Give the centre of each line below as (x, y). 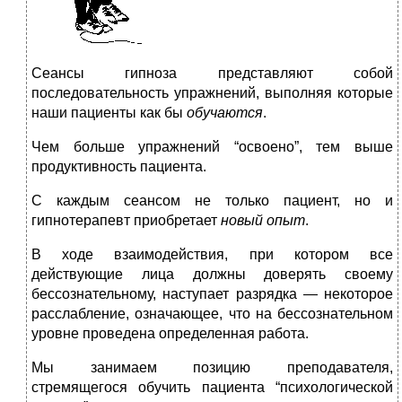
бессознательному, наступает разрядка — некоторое (212, 294)
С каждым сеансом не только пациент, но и (212, 201)
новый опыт (263, 221)
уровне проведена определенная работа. (170, 334)
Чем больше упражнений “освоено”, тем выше (212, 147)
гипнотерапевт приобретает (126, 221)
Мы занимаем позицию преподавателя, (212, 368)
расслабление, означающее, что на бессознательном (212, 314)
